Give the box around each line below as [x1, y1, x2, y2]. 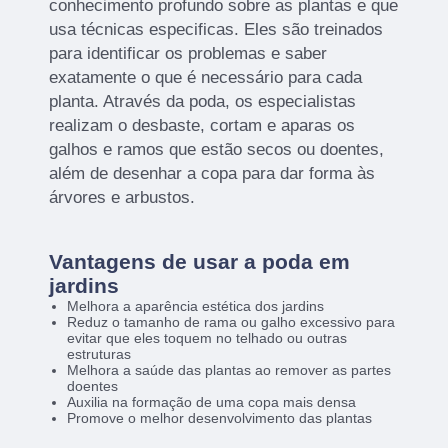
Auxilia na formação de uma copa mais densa [66, 393, 356, 410]
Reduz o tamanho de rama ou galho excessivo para [66, 313, 395, 330]
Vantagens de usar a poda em [49, 249, 351, 273]
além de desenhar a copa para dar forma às [49, 163, 376, 183]
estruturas [66, 345, 131, 362]
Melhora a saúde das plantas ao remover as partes [66, 361, 391, 378]
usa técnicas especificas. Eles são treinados [49, 19, 384, 39]
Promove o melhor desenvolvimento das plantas [66, 409, 372, 426]
